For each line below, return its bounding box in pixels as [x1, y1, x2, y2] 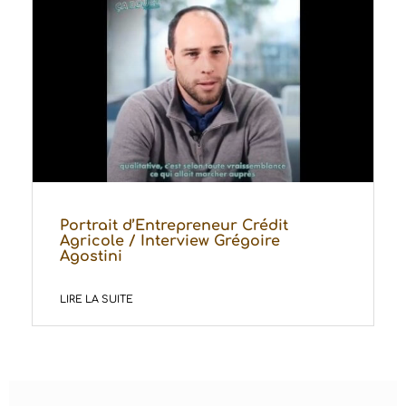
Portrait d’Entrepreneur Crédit [60, 217, 288, 234]
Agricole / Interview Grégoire [60, 232, 280, 249]
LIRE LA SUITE [60, 293, 133, 305]
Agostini [60, 247, 122, 265]
